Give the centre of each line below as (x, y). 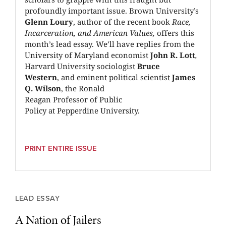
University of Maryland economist (88, 55)
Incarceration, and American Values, (91, 33)
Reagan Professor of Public (73, 100)
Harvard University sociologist (81, 66)
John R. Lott (173, 55)
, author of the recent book (123, 22)
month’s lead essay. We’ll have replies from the (110, 44)
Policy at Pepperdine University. (82, 111)
